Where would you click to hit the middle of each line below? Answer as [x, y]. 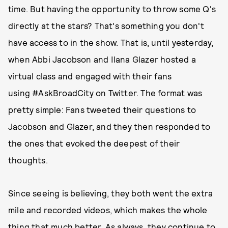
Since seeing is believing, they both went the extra [111, 193]
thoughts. [29, 160]
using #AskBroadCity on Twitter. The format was [105, 93]
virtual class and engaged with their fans [90, 76]
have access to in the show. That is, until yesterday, [111, 42]
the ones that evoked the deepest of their [94, 143]
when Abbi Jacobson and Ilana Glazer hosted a [102, 59]
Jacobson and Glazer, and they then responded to [109, 126]
